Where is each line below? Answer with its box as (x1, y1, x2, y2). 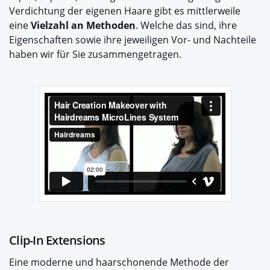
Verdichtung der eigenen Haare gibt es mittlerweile (9, 4, 240, 18)
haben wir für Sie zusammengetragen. (9, 48, 181, 61)
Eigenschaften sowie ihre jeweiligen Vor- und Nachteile (9, 33, 256, 47)
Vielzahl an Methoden (31, 19, 136, 33)
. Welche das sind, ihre (136, 19, 237, 33)
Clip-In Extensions (9, 232, 105, 249)
